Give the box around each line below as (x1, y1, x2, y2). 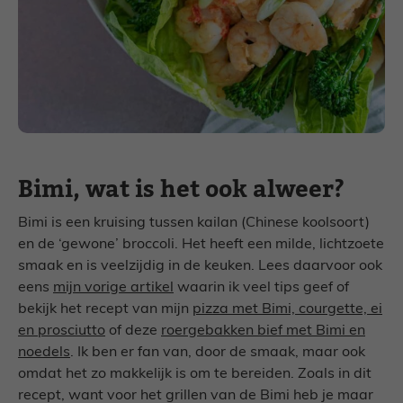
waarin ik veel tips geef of (174, 280, 349, 295)
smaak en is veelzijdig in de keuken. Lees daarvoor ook (18, 258, 382, 273)
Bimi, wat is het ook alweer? (18, 173, 345, 205)
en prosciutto (18, 323, 105, 338)
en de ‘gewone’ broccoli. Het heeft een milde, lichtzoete (18, 237, 384, 252)
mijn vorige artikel (53, 280, 174, 295)
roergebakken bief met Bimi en (161, 323, 365, 338)
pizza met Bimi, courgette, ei (193, 301, 382, 317)
